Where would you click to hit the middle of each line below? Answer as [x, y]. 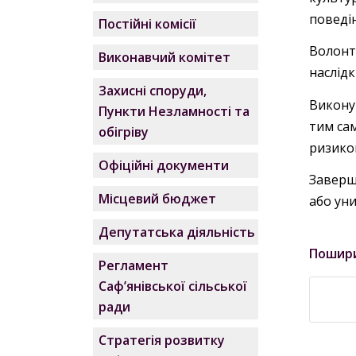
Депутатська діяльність [177, 232]
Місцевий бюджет [158, 199]
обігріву [124, 132]
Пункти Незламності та [174, 111]
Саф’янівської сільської [173, 286]
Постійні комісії [148, 24]
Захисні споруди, [153, 91]
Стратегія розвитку [162, 340]
